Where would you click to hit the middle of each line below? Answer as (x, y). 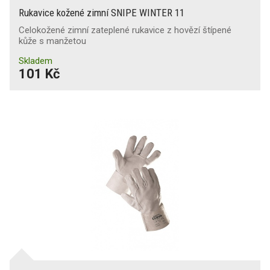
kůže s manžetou (52, 41)
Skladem (36, 61)
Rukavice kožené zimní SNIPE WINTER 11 (102, 12)
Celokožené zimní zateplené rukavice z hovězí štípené (125, 30)
